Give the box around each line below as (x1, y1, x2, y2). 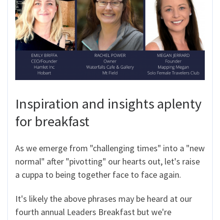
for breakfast (15, 112, 89, 131)
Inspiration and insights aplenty (15, 95, 201, 113)
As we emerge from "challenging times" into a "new (15, 142, 205, 154)
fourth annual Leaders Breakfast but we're (15, 206, 171, 218)
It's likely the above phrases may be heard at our (15, 193, 192, 205)
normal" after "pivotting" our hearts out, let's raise (15, 155, 200, 167)
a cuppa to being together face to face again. (15, 168, 181, 180)
